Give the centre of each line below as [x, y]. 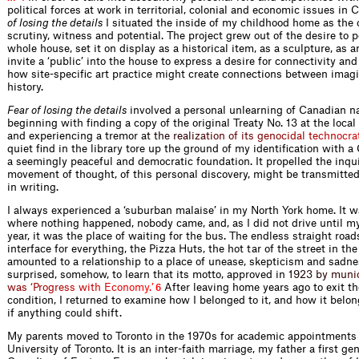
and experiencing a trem [68, 135]
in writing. [33, 187]
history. [25, 87]
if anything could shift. [65, 313]
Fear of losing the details [67, 110]
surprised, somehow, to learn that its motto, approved [141, 274]
